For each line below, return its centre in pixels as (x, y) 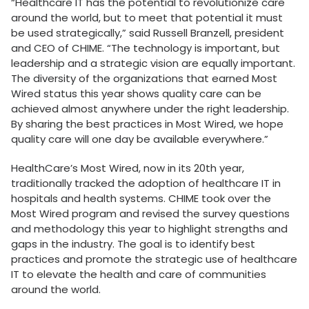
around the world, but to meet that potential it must (147, 18)
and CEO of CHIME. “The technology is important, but (146, 48)
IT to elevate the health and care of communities (139, 274)
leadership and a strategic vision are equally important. (153, 63)
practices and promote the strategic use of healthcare (154, 259)
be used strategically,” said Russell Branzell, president (148, 33)
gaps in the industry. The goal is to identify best (133, 244)
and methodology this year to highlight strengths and (149, 229)
